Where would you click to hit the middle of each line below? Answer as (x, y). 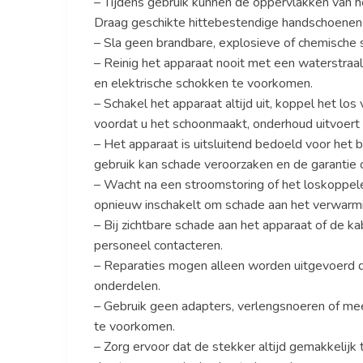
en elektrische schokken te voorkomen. (203, 83)
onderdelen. (127, 286)
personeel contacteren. (158, 245)
